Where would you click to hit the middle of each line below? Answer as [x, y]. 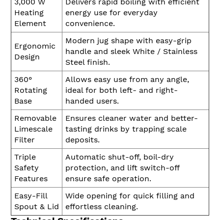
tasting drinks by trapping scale [126, 129]
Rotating [31, 90]
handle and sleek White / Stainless [131, 52]
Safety [27, 168]
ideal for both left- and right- [122, 90]
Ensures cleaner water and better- [132, 118]
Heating [29, 13]
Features [31, 179]
